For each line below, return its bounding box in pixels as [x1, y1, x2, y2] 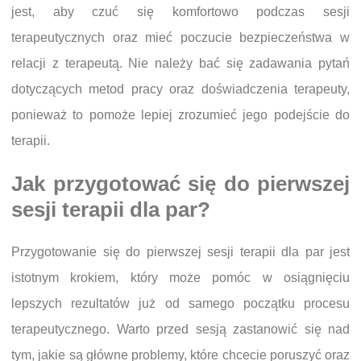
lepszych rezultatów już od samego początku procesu [11, 297, 350, 311]
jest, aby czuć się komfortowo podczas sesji [11, 5, 350, 19]
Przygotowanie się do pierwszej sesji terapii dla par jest [11, 245, 350, 259]
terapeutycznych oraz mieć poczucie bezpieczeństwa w [11, 31, 350, 44]
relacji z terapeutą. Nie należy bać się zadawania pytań [11, 56, 350, 70]
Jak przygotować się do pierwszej [11, 172, 350, 196]
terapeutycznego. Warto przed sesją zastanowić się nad [11, 322, 350, 337]
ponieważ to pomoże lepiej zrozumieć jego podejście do [11, 108, 350, 122]
